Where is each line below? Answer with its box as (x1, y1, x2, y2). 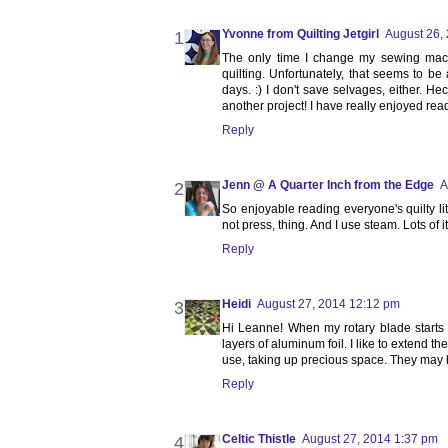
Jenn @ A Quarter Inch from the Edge (222, 178, 434, 193)
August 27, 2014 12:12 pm (257, 297, 400, 312)
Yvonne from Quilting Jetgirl (222, 27, 379, 42)
